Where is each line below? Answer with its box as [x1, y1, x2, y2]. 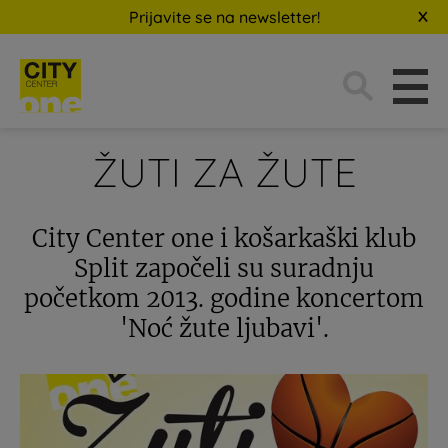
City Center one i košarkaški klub [32, 223, 416, 254]
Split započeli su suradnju [74, 253, 374, 284]
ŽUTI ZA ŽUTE [91, 147, 357, 197]
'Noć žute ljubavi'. [119, 313, 329, 344]
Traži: [322, 56, 362, 76]
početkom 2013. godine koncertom [24, 283, 424, 314]
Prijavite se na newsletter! [128, 7, 320, 27]
